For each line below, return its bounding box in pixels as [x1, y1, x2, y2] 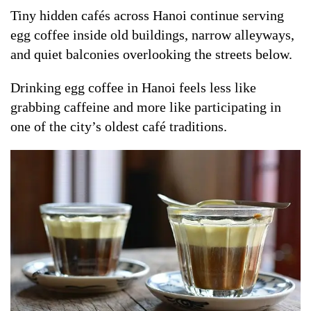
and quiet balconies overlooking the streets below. [10, 46, 292, 62]
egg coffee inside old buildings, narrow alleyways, [10, 26, 294, 42]
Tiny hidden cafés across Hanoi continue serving [10, 7, 284, 23]
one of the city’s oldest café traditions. [10, 118, 227, 134]
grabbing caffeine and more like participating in [10, 99, 281, 115]
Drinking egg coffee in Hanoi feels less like [10, 79, 256, 95]
